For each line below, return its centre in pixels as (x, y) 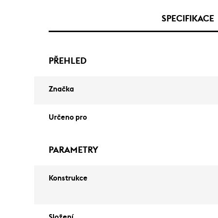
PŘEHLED (68, 61)
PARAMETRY (73, 150)
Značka (61, 89)
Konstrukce (68, 178)
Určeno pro (68, 118)
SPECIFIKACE (188, 18)
